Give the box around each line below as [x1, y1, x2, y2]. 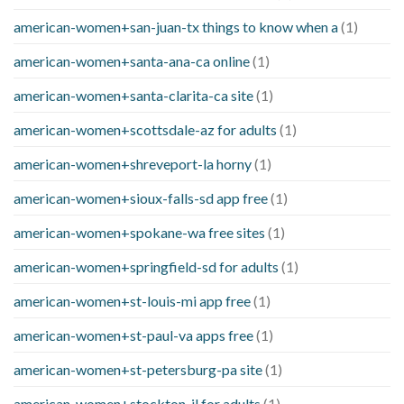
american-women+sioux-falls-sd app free [14, 189, 268, 207]
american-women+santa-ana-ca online [14, 52, 250, 70]
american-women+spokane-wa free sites [14, 224, 265, 242]
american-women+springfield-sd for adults [14, 258, 279, 276]
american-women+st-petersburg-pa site [14, 361, 262, 379]
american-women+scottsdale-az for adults [14, 121, 277, 139]
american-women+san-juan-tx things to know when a [14, 18, 338, 36]
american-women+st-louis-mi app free [14, 292, 251, 310]
